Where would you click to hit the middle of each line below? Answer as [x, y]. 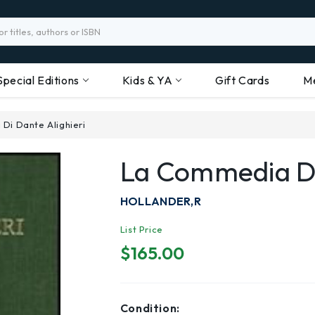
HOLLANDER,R [161, 201]
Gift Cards [243, 80]
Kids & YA [147, 80]
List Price [141, 229]
